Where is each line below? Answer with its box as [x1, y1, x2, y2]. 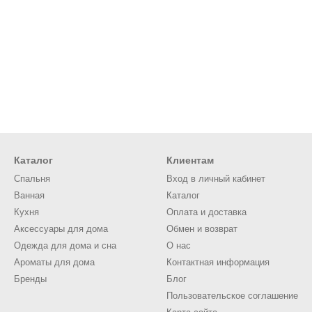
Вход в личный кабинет [166, 173, 265, 184]
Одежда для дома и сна [14, 240, 116, 251]
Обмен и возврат [166, 224, 237, 234]
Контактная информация [166, 257, 270, 267]
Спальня [14, 173, 50, 184]
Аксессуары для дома [14, 224, 108, 234]
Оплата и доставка [166, 207, 247, 217]
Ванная [14, 190, 45, 201]
